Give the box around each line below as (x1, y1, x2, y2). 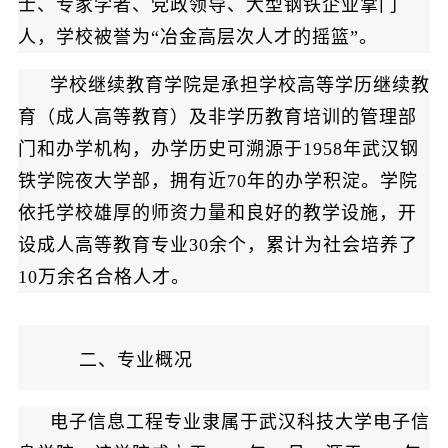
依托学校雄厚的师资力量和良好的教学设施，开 (17, 203, 417, 224)
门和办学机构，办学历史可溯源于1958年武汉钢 (17, 139, 419, 160)
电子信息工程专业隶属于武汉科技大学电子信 (49, 412, 430, 433)
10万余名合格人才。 (17, 267, 190, 288)
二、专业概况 (78, 350, 193, 371)
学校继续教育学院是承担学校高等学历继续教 (49, 75, 430, 96)
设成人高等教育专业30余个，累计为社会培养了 (17, 235, 418, 256)
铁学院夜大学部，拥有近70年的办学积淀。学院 (17, 171, 418, 192)
